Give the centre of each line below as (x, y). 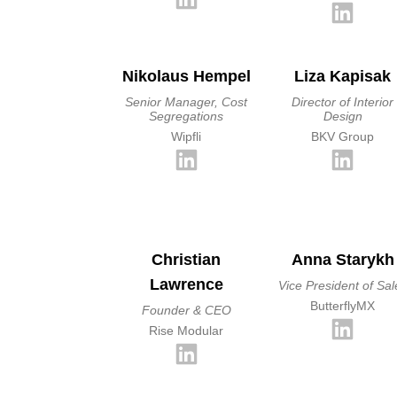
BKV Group (343, 136)
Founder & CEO (186, 310)
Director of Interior (343, 102)
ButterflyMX (343, 306)
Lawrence (186, 284)
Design (343, 116)
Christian (187, 260)
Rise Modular (187, 331)
